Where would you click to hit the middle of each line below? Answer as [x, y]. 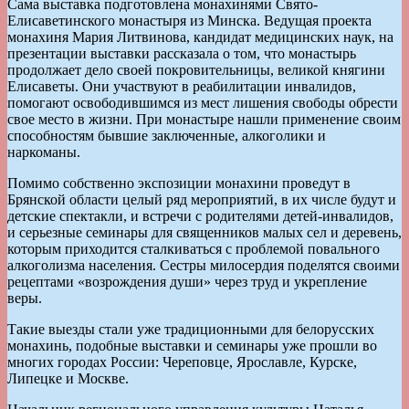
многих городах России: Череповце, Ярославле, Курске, [182, 362]
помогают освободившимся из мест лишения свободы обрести [203, 102]
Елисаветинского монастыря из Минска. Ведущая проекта [189, 20]
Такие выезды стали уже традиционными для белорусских [191, 329]
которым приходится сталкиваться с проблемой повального [194, 248]
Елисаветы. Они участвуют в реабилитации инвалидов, [182, 86]
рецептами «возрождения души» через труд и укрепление [187, 281]
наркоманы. [44, 152]
